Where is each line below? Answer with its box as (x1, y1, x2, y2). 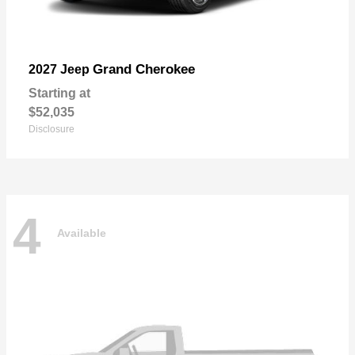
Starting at (29, 86, 90, 100)
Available (57, 227, 106, 240)
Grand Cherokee (93, 61, 195, 77)
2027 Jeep (29, 62, 93, 76)
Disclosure (29, 123, 74, 135)
